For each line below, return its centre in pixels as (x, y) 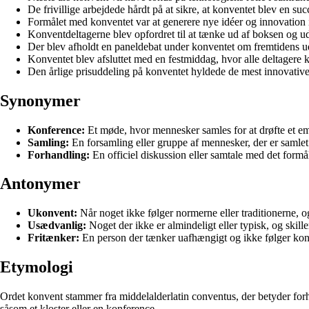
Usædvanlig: (57, 226)
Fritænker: (53, 238)
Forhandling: (59, 154)
